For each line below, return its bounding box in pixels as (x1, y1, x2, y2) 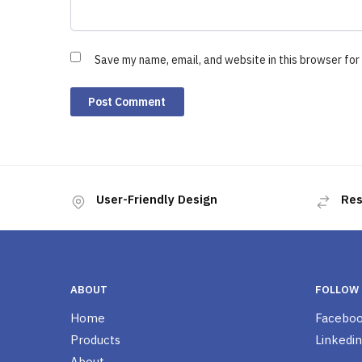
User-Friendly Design (96, 192, 217, 208)
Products (70, 331, 120, 347)
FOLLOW (314, 282, 359, 297)
